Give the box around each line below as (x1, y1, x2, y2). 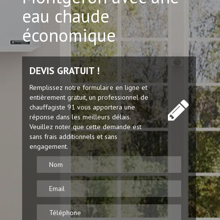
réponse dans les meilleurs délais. (29, 112, 131, 121)
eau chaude (22, 4, 110, 27)
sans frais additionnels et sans (29, 132, 117, 141)
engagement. (29, 142, 68, 151)
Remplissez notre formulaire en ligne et (29, 83, 147, 92)
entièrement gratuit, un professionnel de (29, 93, 148, 102)
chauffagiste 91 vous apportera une (29, 103, 135, 111)
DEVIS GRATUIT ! (29, 64, 100, 77)
